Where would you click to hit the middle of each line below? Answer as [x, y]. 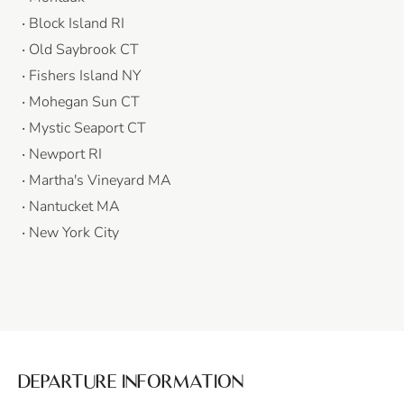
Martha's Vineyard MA [100, 181]
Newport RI [65, 155]
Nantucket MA [74, 207]
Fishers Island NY [85, 76]
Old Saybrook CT [84, 50]
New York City [74, 233]
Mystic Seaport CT [87, 129]
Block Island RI [77, 24]
